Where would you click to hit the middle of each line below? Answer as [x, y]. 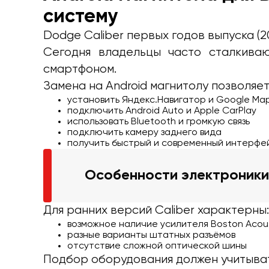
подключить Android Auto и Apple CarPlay [162, 111]
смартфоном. [80, 69]
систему [81, 17]
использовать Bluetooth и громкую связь [159, 122]
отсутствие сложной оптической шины [157, 246]
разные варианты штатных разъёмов [151, 235]
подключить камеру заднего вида [144, 132]
